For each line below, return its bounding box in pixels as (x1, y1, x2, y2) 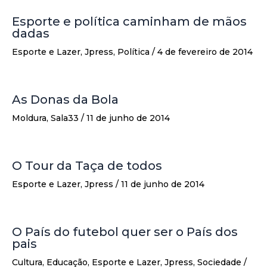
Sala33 (51, 112, 79, 123)
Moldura (12, 112, 46, 123)
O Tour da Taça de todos (12, 158, 162, 173)
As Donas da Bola (12, 92, 119, 107)
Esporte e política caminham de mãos (12, 14, 247, 29)
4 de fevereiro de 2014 (157, 46, 253, 57)
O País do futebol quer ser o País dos (12, 224, 238, 239)
